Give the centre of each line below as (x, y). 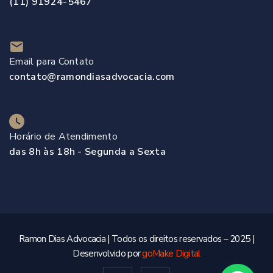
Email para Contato (52, 62)
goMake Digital (171, 254)
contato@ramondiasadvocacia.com (92, 77)
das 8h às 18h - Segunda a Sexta (87, 152)
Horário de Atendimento (64, 137)
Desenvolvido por (108, 254)
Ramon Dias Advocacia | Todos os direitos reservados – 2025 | (136, 239)
